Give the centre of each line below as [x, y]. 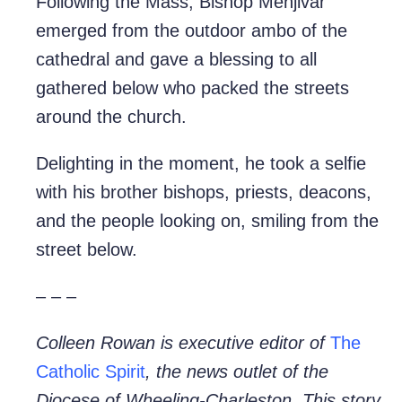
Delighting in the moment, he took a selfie [201, 164]
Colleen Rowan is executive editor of [183, 343]
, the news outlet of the [237, 372]
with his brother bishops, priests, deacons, [204, 192]
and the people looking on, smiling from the [207, 221]
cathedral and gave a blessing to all [176, 60]
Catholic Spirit [91, 372]
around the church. [111, 117]
